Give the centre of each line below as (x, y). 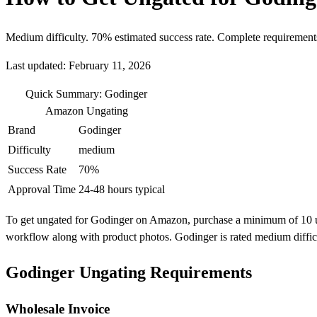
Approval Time (42, 190)
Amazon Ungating (86, 111)
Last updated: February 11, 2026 (78, 66)
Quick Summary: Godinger (86, 94)
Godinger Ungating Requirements (129, 273)
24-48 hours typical (122, 190)
